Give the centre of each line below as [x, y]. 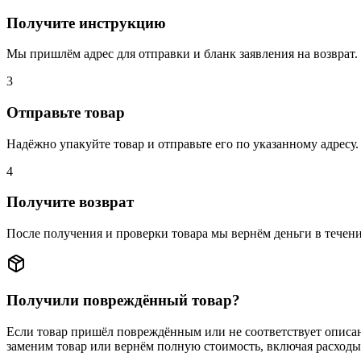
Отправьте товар [66, 112]
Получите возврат [70, 202]
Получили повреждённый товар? [123, 300]
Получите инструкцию [86, 23]
